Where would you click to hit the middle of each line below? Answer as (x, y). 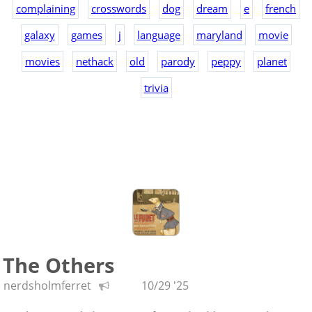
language (158, 35)
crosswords (119, 8)
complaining (46, 8)
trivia (156, 88)
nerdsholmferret (47, 286)
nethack (95, 61)
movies (42, 61)
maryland (219, 35)
